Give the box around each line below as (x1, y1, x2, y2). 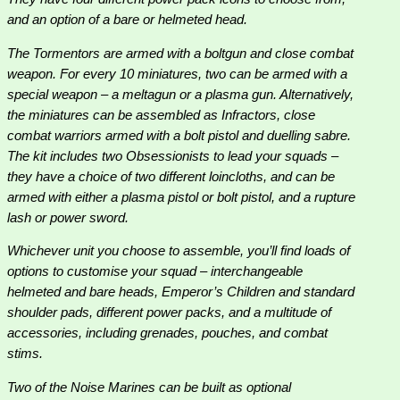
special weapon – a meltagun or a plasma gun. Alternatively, (7, 87, 354, 102)
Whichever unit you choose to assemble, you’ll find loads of (7, 244, 350, 259)
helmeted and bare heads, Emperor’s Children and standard (7, 285, 354, 300)
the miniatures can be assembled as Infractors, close (7, 107, 315, 122)
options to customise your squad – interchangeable (7, 264, 303, 279)
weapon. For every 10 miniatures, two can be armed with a (7, 66, 347, 81)
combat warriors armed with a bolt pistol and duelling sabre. (7, 128, 351, 143)
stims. (7, 346, 43, 362)
